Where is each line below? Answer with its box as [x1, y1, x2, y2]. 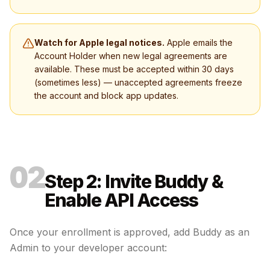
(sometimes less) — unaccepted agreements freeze [34, 77, 242, 87]
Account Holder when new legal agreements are [34, 51, 227, 61]
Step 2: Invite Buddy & [45, 171, 223, 192]
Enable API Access [45, 189, 198, 211]
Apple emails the [165, 37, 233, 48]
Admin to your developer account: [10, 242, 167, 254]
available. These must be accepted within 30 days [34, 64, 234, 74]
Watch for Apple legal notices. [34, 37, 165, 48]
